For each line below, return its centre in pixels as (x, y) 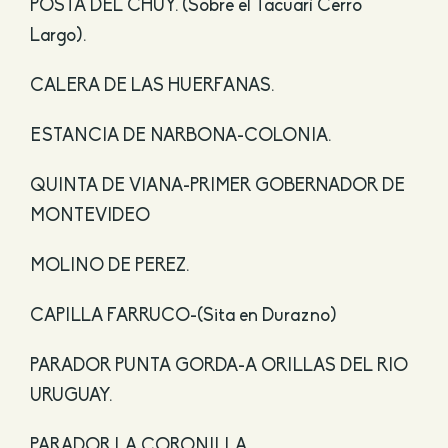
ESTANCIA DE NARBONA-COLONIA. (180, 137)
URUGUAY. (70, 397)
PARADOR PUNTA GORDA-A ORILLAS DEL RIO (218, 367)
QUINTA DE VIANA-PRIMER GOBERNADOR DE (217, 187)
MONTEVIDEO (89, 217)
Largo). (57, 37)
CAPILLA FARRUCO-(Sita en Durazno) (183, 317)
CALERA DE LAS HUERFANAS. (151, 87)
